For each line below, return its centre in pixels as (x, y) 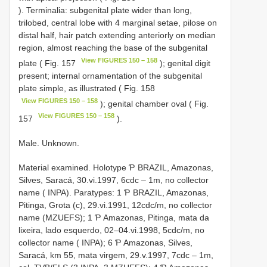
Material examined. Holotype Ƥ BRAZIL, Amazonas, (116, 167)
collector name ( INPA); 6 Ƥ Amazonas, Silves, (105, 242)
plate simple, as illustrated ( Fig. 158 (87, 88)
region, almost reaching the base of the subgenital (113, 47)
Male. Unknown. (49, 143)
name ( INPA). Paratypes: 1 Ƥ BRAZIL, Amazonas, (114, 192)
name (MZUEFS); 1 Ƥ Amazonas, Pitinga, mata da (114, 217)
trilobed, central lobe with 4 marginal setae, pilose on (118, 22)
